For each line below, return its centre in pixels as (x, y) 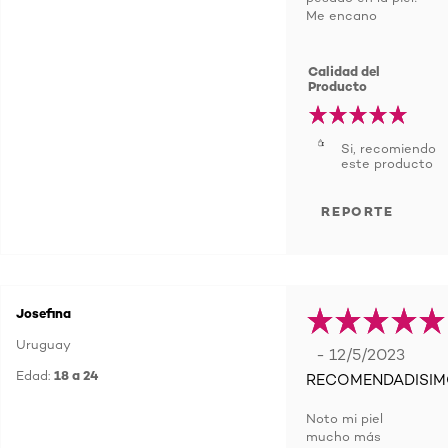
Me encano (341, 15)
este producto (387, 163)
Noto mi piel (344, 418)
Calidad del (344, 71)
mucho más (343, 436)
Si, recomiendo (388, 148)
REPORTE (357, 211)
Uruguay (43, 344)
